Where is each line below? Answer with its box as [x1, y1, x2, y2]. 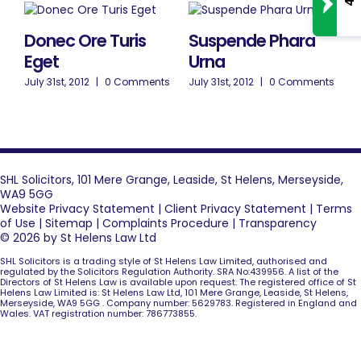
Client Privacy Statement [164, 200, 306, 217]
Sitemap [45, 214, 93, 231]
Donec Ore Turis [24, 28, 146, 52]
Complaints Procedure [102, 214, 229, 231]
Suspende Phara [189, 28, 315, 52]
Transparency [239, 214, 317, 231]
